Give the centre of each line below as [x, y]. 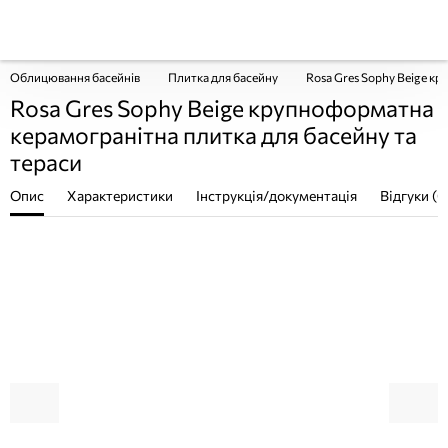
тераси [46, 162]
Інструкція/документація [276, 195]
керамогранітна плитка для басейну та [213, 135]
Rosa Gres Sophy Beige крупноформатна [222, 108]
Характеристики [120, 195]
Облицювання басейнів [75, 77]
